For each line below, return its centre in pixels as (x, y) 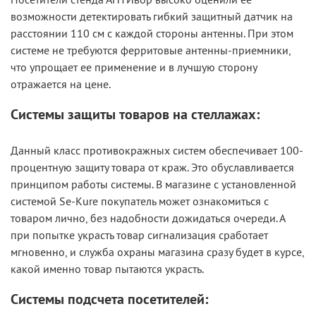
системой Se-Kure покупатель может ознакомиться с (140, 201)
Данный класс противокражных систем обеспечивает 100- (157, 151)
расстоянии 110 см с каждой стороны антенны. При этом (152, 34)
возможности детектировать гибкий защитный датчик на (152, 17)
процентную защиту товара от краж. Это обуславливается (152, 168)
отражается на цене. (61, 84)
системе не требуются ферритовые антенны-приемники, (151, 50)
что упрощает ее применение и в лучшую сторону (134, 67)
